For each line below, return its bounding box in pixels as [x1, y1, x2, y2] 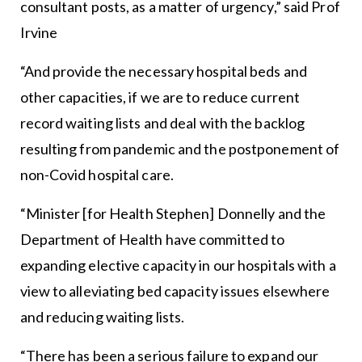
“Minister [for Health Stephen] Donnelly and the [19, 204, 326, 222]
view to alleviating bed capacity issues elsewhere [19, 281, 330, 300]
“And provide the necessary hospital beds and [19, 61, 307, 80]
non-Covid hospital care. [19, 165, 174, 183]
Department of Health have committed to [19, 229, 285, 248]
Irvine [19, 23, 58, 41]
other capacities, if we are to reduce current [19, 87, 301, 106]
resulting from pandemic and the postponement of [19, 139, 340, 158]
